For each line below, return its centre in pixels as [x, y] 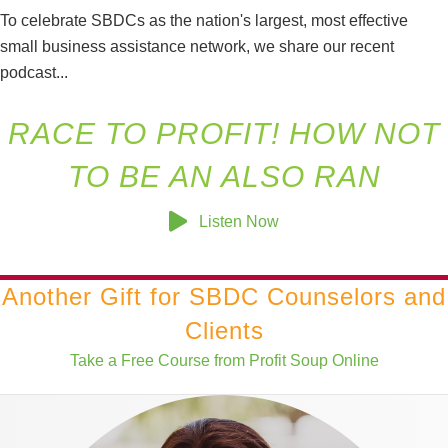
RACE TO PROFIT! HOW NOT [224, 133]
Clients [224, 330]
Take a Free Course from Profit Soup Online [224, 360]
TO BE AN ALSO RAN [224, 176]
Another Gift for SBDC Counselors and [224, 296]
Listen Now [239, 221]
